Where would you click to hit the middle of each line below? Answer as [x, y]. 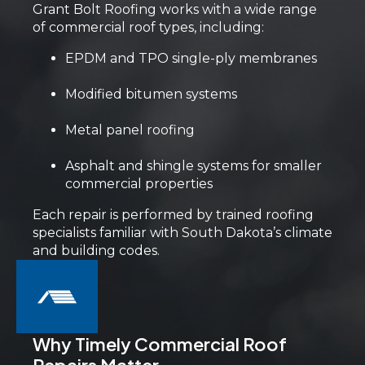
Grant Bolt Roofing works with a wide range [175, 9]
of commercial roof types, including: [148, 27]
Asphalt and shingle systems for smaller [193, 166]
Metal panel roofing [130, 130]
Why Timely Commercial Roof [160, 344]
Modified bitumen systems [151, 94]
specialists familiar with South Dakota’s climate [182, 233]
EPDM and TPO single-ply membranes [191, 58]
